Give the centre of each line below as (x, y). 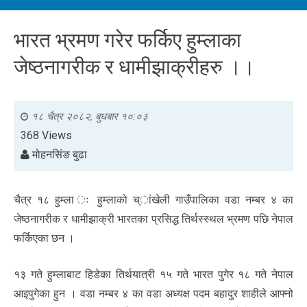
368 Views (46, 135)
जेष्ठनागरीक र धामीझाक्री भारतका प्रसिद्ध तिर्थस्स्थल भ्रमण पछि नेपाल (153, 219)
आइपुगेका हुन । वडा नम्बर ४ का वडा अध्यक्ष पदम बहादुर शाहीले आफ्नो (153, 293)
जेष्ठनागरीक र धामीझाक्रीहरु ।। (134, 66)
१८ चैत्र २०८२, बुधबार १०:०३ (90, 116)
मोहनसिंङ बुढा (58, 154)
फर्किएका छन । (44, 238)
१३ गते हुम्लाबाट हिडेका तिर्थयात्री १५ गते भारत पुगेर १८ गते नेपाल (153, 274)
